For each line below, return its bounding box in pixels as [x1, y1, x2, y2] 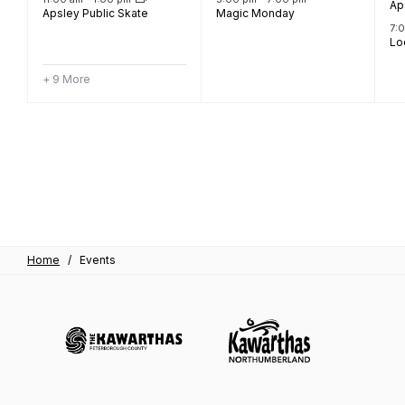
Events [80, 253, 116, 267]
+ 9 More [42, 72, 90, 86]
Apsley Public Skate [42, 6, 148, 20]
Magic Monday [215, 6, 295, 20]
